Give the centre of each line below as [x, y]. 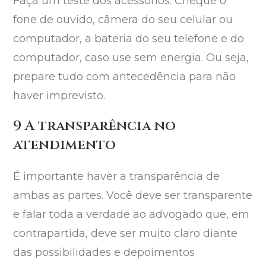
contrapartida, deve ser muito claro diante [126, 234]
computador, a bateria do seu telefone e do [129, 39]
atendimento [65, 145]
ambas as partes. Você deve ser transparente [133, 196]
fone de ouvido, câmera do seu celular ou [123, 20]
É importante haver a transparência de [117, 177]
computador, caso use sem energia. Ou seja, [131, 58]
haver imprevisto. [59, 96]
